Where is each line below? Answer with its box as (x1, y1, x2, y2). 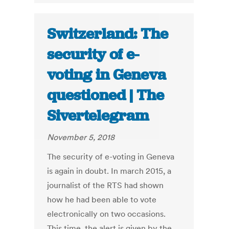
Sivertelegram (47, 106, 149, 126)
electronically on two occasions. (47, 209, 166, 219)
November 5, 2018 (47, 132, 115, 143)
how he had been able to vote (47, 194, 157, 205)
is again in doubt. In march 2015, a (47, 166, 172, 176)
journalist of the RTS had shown (47, 180, 164, 191)
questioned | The (47, 85, 165, 105)
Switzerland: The (47, 24, 169, 44)
